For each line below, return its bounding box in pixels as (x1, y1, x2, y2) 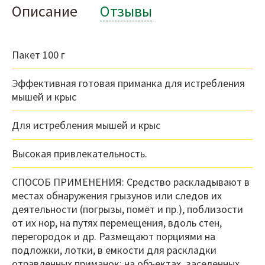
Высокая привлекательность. (12, 147, 147, 161)
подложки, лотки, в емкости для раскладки (12, 243, 216, 257)
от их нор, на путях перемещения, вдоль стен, (12, 216, 222, 230)
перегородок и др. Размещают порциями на (12, 230, 215, 244)
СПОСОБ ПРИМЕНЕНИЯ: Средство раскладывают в (12, 175, 250, 189)
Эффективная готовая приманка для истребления (12, 76, 245, 91)
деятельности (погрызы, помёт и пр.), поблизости (12, 202, 243, 216)
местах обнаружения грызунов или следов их (12, 189, 222, 203)
